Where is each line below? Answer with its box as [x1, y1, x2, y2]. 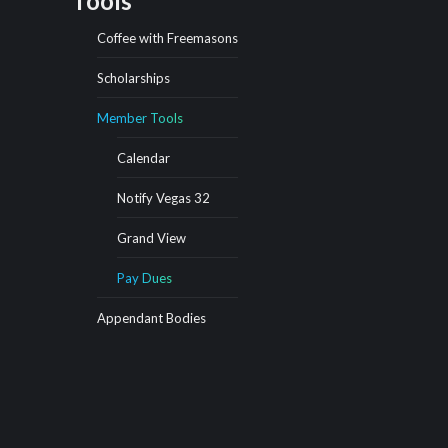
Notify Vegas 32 [117, 190, 210, 206]
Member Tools [97, 110, 183, 126]
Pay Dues [117, 270, 172, 286]
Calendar [117, 150, 170, 166]
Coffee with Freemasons [97, 30, 238, 46]
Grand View [117, 230, 186, 246]
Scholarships [97, 70, 170, 86]
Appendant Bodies [97, 310, 206, 326]
